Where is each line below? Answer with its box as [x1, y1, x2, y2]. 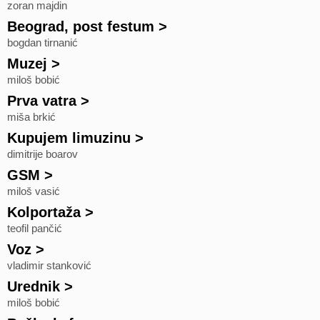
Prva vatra [7, 93, 76, 109]
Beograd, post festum [7, 19, 154, 34]
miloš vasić [7, 186, 60, 197]
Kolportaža [7, 204, 81, 220]
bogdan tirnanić [7, 37, 78, 49]
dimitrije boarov [7, 149, 78, 160]
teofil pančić [7, 223, 62, 234]
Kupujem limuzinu [7, 130, 131, 146]
